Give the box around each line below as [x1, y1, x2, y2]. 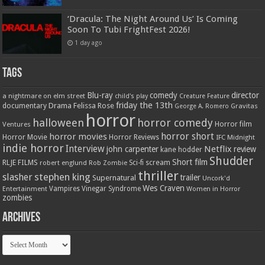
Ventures [2, 119, 31, 128]
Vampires [49, 184, 80, 193]
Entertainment [2, 185, 48, 193]
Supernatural [92, 173, 137, 182]
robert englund [40, 158, 88, 167]
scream [146, 158, 171, 167]
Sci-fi [129, 158, 144, 167]
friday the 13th [116, 99, 173, 111]
